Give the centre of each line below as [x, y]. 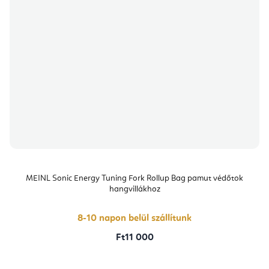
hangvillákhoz [134, 189]
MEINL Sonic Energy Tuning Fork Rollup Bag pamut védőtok [134, 179]
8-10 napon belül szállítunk [134, 219]
